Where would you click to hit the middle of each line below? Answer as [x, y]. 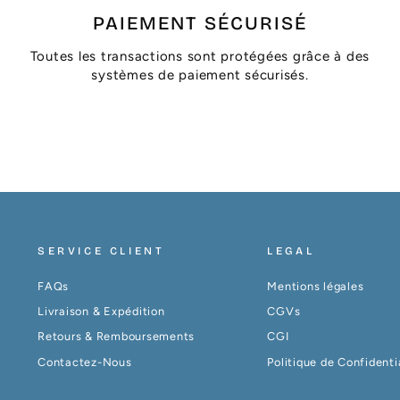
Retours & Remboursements [117, 337]
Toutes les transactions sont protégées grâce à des [200, 57]
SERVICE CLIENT [101, 251]
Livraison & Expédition [101, 312]
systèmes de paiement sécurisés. [200, 75]
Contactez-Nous [85, 362]
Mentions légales [316, 287]
